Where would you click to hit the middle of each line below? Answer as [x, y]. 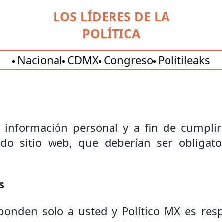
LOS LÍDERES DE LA [111, 16]
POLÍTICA [111, 33]
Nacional [40, 60]
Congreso [128, 60]
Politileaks [184, 60]
